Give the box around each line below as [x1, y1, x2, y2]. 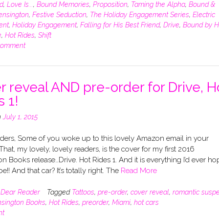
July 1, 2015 [2, 112, 38, 121]
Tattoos [71, 188, 94, 196]
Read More [120, 166, 157, 175]
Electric [192, 10, 215, 19]
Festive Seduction [32, 10, 87, 19]
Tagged [46, 188, 72, 196]
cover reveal [130, 188, 169, 196]
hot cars [133, 198, 159, 206]
